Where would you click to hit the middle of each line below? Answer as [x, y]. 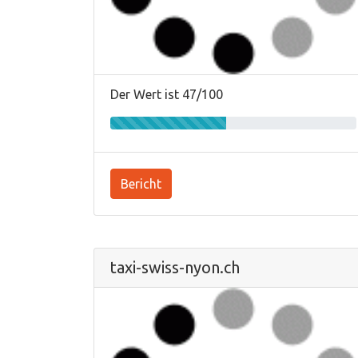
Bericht [141, 184]
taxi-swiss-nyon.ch [175, 267]
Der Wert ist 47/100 [167, 94]
